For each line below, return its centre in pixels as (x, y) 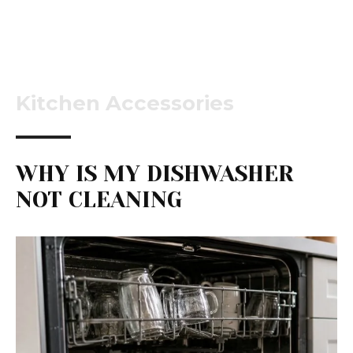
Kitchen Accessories (125, 104)
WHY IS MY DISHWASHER (155, 174)
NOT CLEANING (99, 200)
